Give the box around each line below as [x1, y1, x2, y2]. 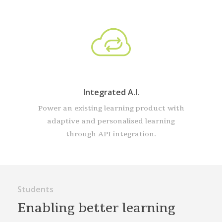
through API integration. [66, 129, 156, 139]
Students [17, 184, 54, 195]
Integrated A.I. [83, 87, 139, 98]
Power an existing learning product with [38, 104, 184, 113]
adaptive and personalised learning [47, 116, 175, 126]
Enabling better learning [17, 200, 175, 217]
